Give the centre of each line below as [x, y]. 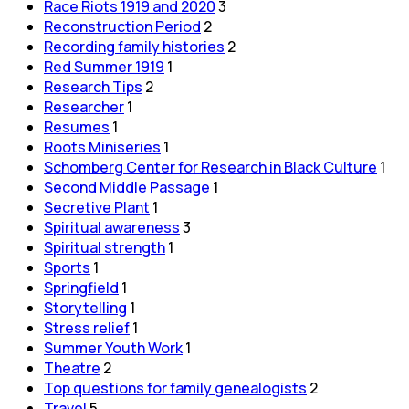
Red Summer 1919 [104, 66]
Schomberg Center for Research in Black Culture [210, 167]
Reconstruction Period [122, 26]
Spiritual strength [105, 247]
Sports [67, 267]
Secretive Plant [97, 207]
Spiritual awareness [112, 227]
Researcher [84, 106]
